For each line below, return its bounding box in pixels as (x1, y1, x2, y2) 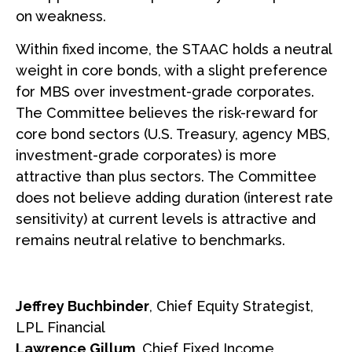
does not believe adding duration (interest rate (16, 189, 333, 206)
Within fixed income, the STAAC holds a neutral (16, 40, 332, 57)
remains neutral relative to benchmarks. (16, 231, 285, 248)
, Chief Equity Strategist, (149, 297, 313, 314)
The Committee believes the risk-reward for (16, 104, 318, 121)
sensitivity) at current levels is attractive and (16, 210, 316, 227)
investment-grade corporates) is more (16, 146, 277, 163)
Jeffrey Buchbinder (16, 297, 149, 314)
